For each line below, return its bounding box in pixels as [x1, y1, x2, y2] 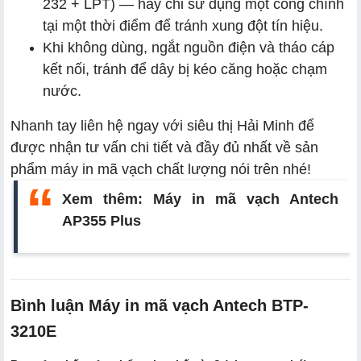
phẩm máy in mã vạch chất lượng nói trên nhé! [10, 160, 311, 177]
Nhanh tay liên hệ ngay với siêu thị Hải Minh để [10, 117, 314, 134]
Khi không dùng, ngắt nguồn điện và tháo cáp [43, 39, 334, 56]
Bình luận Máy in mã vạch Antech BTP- [10, 296, 309, 314]
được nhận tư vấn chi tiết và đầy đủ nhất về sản [10, 139, 318, 156]
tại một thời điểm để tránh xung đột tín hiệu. [43, 17, 323, 34]
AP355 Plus [62, 212, 141, 229]
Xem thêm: [62, 190, 153, 207]
